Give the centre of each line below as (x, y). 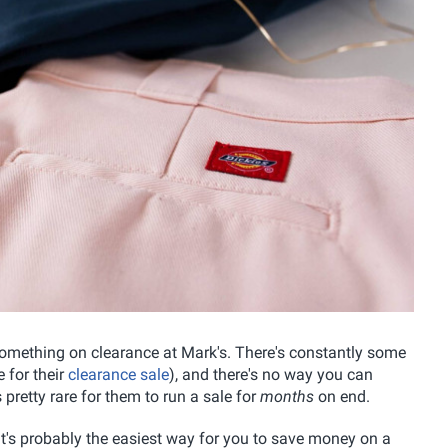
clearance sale (118, 374)
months (287, 396)
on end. (342, 396)
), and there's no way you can (271, 374)
